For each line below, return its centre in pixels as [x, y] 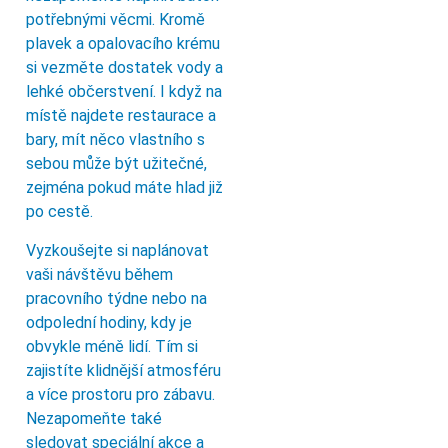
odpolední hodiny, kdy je [109, 322]
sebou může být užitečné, [116, 164]
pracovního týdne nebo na [116, 298]
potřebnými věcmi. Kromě [115, 20]
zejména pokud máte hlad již [124, 188]
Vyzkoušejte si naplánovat [117, 250]
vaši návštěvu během [99, 274]
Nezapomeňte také [94, 418]
